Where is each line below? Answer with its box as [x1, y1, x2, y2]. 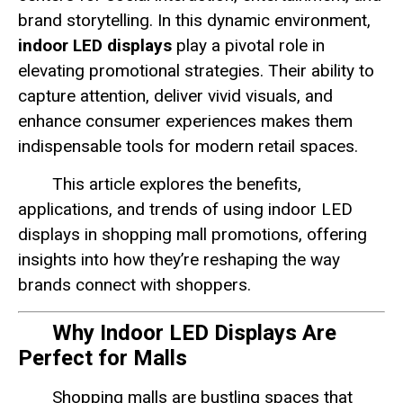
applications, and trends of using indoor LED [18, 199, 353, 220]
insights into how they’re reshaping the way [18, 249, 340, 271]
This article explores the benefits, [52, 174, 301, 195]
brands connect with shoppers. [18, 274, 251, 296]
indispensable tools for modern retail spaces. [18, 136, 358, 157]
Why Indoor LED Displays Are [52, 319, 336, 345]
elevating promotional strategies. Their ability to [18, 60, 374, 81]
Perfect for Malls [18, 345, 187, 371]
